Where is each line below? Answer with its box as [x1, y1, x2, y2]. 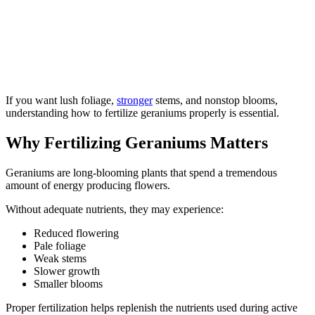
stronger [117, 94, 153, 107]
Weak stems [34, 252, 86, 265]
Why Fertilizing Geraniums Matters [6, 134, 268, 153]
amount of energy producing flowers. [6, 179, 170, 192]
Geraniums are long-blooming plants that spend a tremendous [6, 167, 277, 179]
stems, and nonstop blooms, [153, 94, 278, 107]
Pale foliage [34, 240, 86, 252]
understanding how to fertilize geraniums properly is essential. [6, 107, 279, 120]
